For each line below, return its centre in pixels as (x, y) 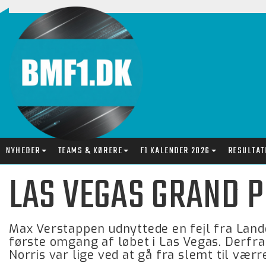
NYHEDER (23, 151)
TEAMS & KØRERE (90, 151)
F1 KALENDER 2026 (175, 151)
